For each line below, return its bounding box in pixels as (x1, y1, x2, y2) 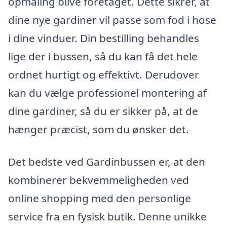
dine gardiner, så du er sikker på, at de (8, 104, 198, 119)
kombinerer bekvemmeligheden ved (8, 173, 189, 187)
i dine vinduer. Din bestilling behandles (8, 31, 199, 46)
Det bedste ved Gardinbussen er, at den (8, 155, 205, 169)
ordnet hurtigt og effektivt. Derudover (8, 67, 199, 82)
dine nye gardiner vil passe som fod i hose (8, 13, 216, 27)
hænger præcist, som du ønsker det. (8, 122, 189, 137)
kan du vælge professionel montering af (8, 86, 207, 100)
